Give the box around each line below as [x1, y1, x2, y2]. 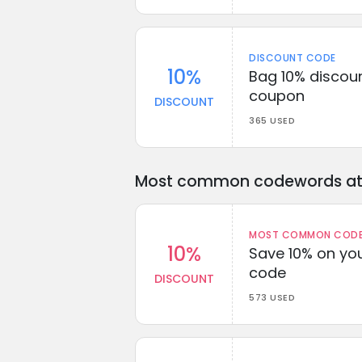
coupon [249, 85, 305, 106]
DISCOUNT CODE [249, 50, 336, 65]
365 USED [249, 113, 295, 127]
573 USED [249, 290, 295, 304]
